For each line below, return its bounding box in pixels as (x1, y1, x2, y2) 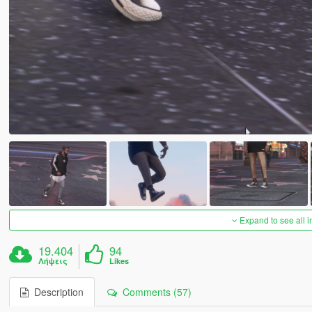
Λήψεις (38, 256, 68, 267)
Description (28, 285, 84, 299)
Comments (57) (116, 285, 192, 299)
